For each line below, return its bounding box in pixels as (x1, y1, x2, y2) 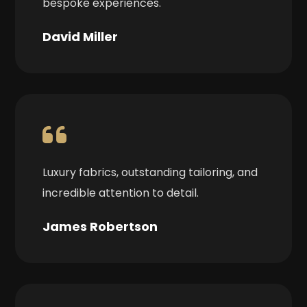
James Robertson (42, 218, 158, 236)
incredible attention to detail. (42, 185, 199, 201)
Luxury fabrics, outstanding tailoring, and (42, 164, 258, 181)
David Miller (42, 28, 119, 46)
